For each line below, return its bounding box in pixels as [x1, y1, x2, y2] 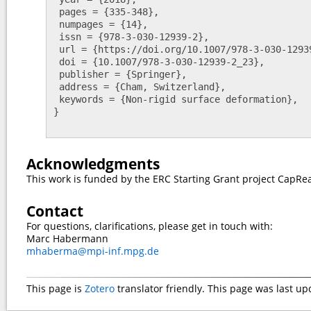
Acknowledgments [26, 154, 160, 174]
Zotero [85, 282, 115, 296]
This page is [26, 282, 85, 296]
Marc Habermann [26, 232, 108, 246]
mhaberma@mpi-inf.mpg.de [26, 244, 159, 258]
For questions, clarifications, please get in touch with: [26, 219, 273, 233]
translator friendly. [115, 282, 208, 296]
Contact [26, 201, 83, 221]
